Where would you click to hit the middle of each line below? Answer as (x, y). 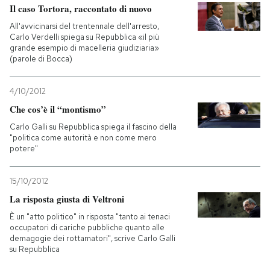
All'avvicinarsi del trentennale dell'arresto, (84, 26)
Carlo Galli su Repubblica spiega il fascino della (93, 127)
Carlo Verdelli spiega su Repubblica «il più (84, 37)
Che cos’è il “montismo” (58, 109)
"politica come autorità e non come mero (83, 137)
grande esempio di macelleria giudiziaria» (84, 48)
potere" (24, 148)
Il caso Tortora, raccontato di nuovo (81, 8)
